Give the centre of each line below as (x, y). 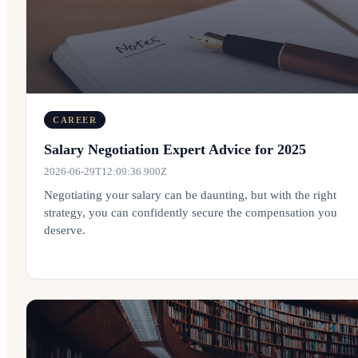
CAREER (75, 120)
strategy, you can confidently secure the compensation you (191, 213)
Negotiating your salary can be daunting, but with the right (190, 195)
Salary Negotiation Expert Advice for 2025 (175, 149)
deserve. (65, 230)
